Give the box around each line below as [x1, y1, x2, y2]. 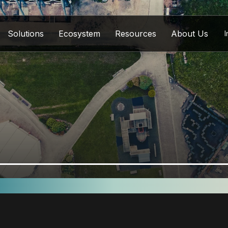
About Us [171, 28, 208, 39]
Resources [115, 28, 156, 39]
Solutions [8, 28, 44, 39]
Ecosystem [59, 28, 100, 39]
